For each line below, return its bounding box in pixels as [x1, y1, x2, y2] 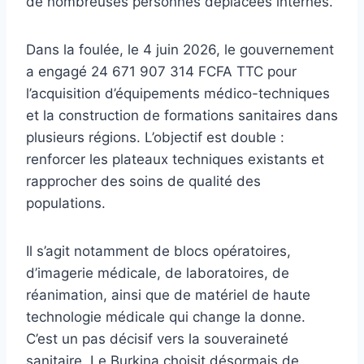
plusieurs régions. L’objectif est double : [26, 128, 284, 145]
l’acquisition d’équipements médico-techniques [26, 84, 330, 102]
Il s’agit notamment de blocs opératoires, [26, 242, 291, 259]
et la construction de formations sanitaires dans [26, 106, 338, 123]
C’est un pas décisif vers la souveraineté [26, 330, 288, 347]
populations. [26, 194, 106, 211]
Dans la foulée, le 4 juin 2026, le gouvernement [26, 41, 334, 58]
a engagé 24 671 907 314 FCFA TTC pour [26, 63, 297, 80]
